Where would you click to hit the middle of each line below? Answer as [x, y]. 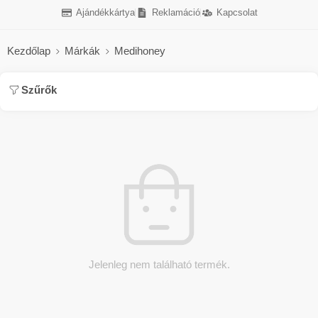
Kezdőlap [29, 51]
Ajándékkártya [106, 12]
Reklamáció [176, 12]
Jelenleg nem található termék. [159, 265]
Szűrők [39, 90]
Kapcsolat [237, 12]
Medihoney [140, 51]
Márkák [82, 51]
